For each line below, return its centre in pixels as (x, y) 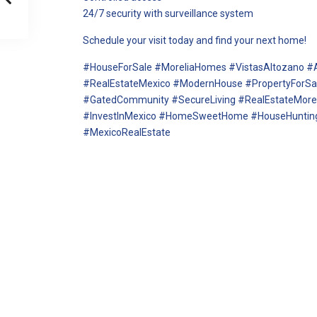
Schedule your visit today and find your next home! (195, 40)
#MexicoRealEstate (127, 132)
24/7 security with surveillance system (168, 13)
